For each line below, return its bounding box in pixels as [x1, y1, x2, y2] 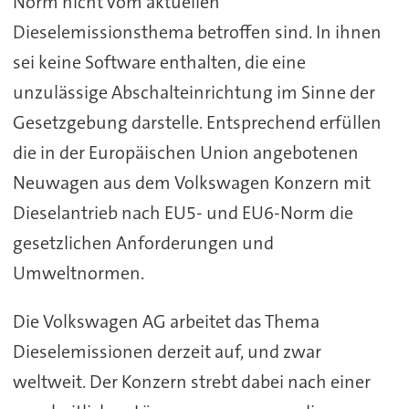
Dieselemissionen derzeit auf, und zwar [12, 340, 321, 364]
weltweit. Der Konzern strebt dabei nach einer [12, 370, 371, 394]
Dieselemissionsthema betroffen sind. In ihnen [12, 20, 382, 45]
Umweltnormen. [12, 261, 144, 286]
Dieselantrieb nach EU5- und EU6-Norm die [12, 201, 353, 225]
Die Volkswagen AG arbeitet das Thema [12, 309, 320, 334]
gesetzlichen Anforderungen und [12, 231, 274, 256]
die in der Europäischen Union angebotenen [12, 141, 359, 165]
